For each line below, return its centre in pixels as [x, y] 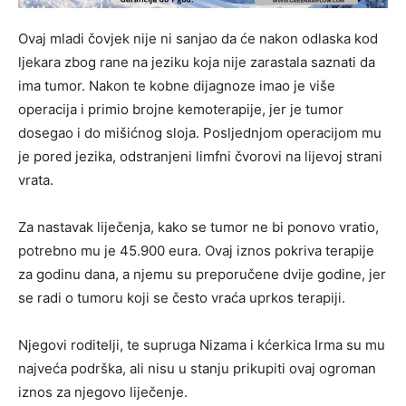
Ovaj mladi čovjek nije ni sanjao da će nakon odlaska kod [198, 39]
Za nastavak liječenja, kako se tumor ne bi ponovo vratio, [198, 227]
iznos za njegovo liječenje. [103, 392]
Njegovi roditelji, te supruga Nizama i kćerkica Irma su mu [202, 345]
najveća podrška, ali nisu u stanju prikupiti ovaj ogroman [197, 369]
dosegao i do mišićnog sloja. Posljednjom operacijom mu [200, 133]
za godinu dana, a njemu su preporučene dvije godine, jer [202, 275]
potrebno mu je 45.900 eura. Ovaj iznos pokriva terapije [196, 251]
